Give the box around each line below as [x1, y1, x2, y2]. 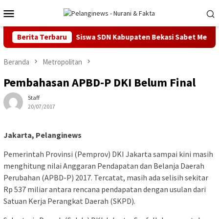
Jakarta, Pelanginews [3, 130, 82, 140]
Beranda [3, 57, 29, 66]
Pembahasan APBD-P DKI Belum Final [3, 75, 196, 90]
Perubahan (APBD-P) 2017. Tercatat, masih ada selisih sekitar [3, 173, 208, 183]
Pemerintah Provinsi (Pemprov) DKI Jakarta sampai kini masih [3, 149, 213, 159]
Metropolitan [43, 57, 82, 66]
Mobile [16, 17, 54, 35]
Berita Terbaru [17, 32, 67, 42]
